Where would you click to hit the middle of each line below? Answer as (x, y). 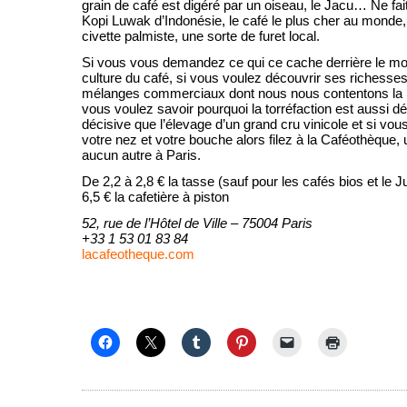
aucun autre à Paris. (141, 155)
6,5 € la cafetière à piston (155, 197)
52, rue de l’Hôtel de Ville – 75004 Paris (197, 223)
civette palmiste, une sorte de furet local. (201, 36)
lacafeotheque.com (138, 254)
